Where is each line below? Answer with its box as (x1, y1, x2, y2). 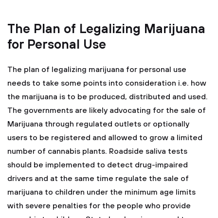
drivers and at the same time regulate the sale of (7, 174, 189, 183)
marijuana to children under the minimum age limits (7, 187, 196, 197)
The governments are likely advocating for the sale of (7, 106, 206, 115)
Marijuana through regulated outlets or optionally (7, 119, 189, 129)
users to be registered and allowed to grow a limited (7, 133, 202, 143)
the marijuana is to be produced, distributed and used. (7, 92, 208, 102)
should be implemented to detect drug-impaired (7, 160, 188, 170)
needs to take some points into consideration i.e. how (7, 78, 206, 88)
